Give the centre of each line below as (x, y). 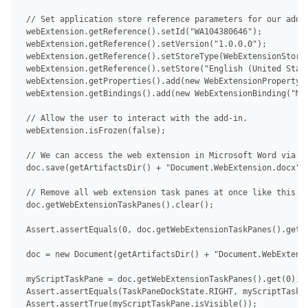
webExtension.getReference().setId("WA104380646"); (142, 32)
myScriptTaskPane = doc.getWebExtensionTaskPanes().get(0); (161, 279)
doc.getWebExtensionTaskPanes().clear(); (118, 205)
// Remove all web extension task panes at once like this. (161, 193)
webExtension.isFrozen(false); (93, 131)
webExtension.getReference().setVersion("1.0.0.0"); (144, 44)
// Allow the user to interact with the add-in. (134, 119)
